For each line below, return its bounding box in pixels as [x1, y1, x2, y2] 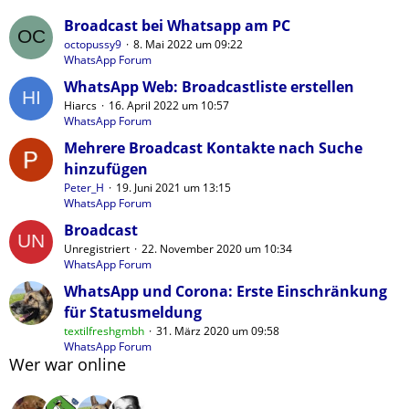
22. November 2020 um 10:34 [142, 241, 292, 257]
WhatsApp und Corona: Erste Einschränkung [64, 281, 387, 302]
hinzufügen [64, 159, 148, 180]
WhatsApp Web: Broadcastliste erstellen [64, 77, 354, 98]
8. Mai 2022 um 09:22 [133, 37, 243, 53]
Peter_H [64, 180, 104, 196]
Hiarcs [64, 98, 97, 114]
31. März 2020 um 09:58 [156, 323, 279, 340]
